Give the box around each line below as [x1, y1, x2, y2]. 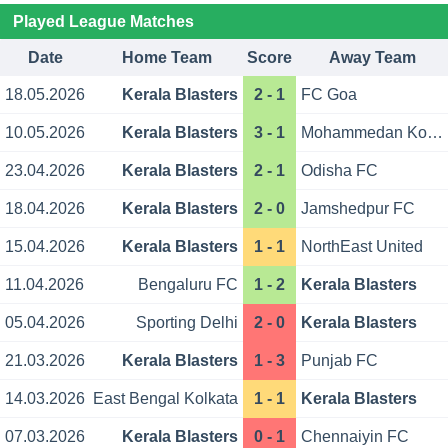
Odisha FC [301, 162, 379, 180]
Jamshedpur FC [301, 200, 416, 218]
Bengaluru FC [137, 276, 238, 294]
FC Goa [301, 86, 358, 104]
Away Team [328, 49, 416, 67]
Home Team [121, 49, 212, 67]
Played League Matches [12, 13, 194, 31]
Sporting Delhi [135, 314, 238, 332]
